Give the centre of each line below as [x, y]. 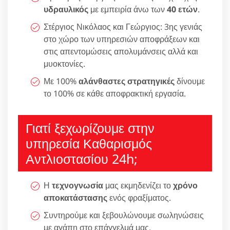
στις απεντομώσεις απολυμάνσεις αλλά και [121, 51]
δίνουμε [190, 81]
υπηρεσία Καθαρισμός [89, 143]
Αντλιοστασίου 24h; [82, 158]
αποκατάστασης [75, 197]
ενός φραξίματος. [139, 197]
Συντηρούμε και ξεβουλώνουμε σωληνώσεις [124, 215]
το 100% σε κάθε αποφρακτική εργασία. [115, 93]
